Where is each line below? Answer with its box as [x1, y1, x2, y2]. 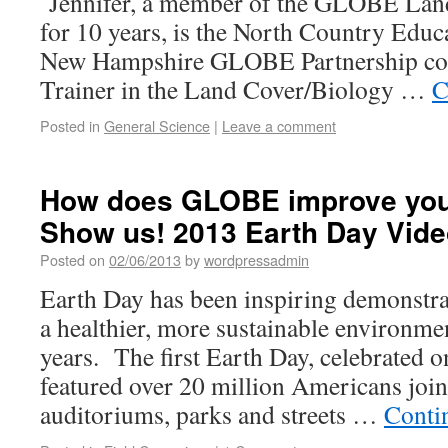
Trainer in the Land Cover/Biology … [40, 72, 432, 106]
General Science [104, 115, 210, 136]
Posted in [40, 115, 100, 136]
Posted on [40, 249, 105, 270]
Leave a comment [222, 115, 336, 136]
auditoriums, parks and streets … [40, 397, 384, 431]
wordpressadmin [204, 249, 309, 270]
